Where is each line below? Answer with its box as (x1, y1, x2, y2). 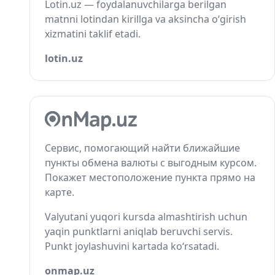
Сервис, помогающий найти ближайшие (45, 141, 240, 155)
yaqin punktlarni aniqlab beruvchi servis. (45, 224, 233, 238)
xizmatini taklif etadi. (45, 27, 141, 41)
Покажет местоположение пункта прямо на (45, 170, 255, 184)
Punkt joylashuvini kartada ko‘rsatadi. (45, 239, 219, 253)
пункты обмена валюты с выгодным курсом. (45, 155, 257, 169)
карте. (45, 185, 74, 199)
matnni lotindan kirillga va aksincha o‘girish (45, 12, 246, 26)
